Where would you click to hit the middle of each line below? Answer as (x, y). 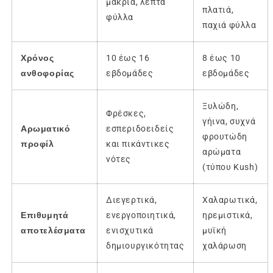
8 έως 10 (222, 58)
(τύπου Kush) (230, 167)
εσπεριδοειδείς (140, 129)
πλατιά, (218, 10)
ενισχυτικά (130, 231)
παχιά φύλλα (229, 25)
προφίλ (37, 144)
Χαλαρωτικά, (230, 200)
